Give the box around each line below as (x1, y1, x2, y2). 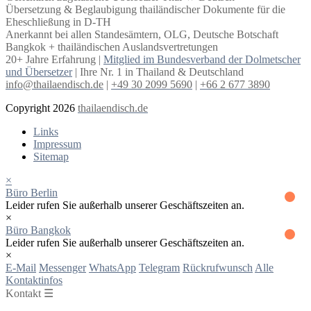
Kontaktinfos (6, 274, 62, 286)
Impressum (33, 137, 81, 150)
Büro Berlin (6, 186, 58, 199)
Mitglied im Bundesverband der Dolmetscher (103, 53, 301, 65)
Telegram (139, 261, 180, 274)
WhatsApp (89, 261, 136, 274)
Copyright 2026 (6, 101, 78, 114)
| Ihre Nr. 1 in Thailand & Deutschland (72, 65, 244, 78)
